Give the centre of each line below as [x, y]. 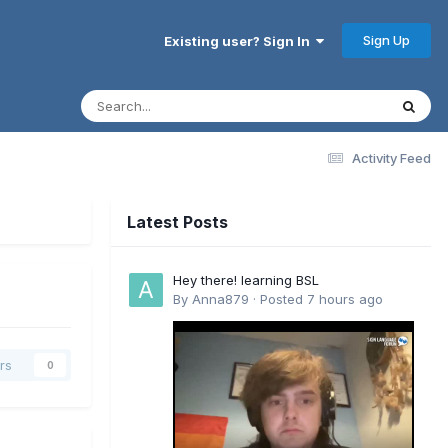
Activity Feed [391, 157]
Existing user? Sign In [240, 40]
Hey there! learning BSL [246, 279]
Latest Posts [177, 221]
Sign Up [386, 39]
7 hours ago [345, 298]
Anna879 [220, 298]
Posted [283, 298]
